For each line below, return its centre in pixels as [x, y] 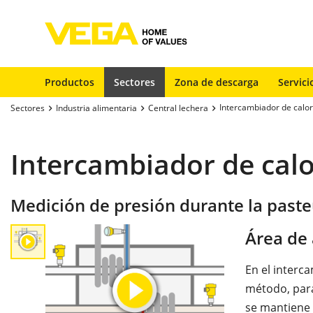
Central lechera [178, 108]
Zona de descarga [217, 82]
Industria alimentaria [96, 108]
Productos [70, 82]
